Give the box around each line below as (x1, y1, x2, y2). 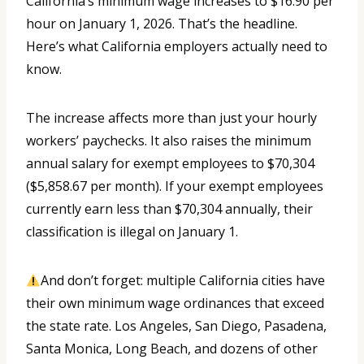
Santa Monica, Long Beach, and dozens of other (26, 340, 318, 358)
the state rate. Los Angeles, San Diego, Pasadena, (26, 317, 327, 336)
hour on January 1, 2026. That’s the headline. (26, 15, 297, 33)
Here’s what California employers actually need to (26, 37, 327, 56)
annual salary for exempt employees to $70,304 (26, 154, 314, 173)
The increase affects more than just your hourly (26, 109, 317, 128)
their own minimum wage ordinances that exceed (26, 294, 324, 313)
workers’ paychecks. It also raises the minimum (26, 132, 311, 150)
